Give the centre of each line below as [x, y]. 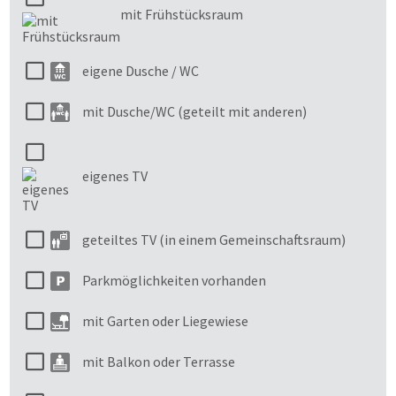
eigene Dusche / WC [141, 71]
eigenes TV [115, 175]
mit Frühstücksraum [182, 14]
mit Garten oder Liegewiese [165, 321]
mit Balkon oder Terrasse [159, 362]
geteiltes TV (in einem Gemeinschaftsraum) [214, 240]
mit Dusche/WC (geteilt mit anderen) [194, 111]
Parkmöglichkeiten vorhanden [174, 280]
